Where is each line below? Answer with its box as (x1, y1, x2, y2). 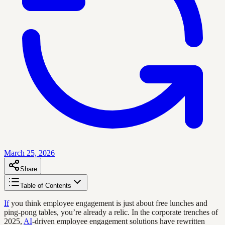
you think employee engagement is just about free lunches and (9, 198, 207, 207)
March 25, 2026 (4, 148, 55, 157)
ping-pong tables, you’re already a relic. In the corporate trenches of (4, 207, 218, 216)
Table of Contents (20, 181, 71, 189)
